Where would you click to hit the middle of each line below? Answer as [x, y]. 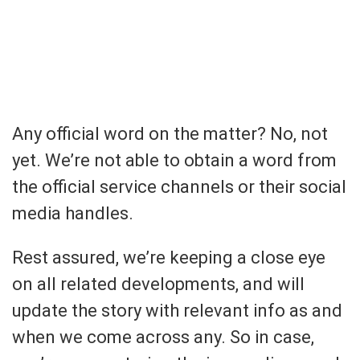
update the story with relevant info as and [177, 310]
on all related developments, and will [158, 284]
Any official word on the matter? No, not [170, 133]
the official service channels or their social [179, 186]
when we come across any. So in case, [163, 337]
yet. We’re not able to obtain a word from [174, 160]
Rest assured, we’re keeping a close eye [169, 257]
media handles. [73, 213]
